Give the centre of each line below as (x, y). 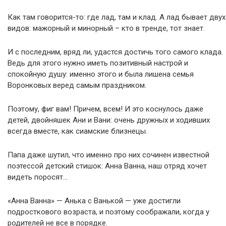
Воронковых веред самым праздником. (77, 85)
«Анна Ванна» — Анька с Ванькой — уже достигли (94, 201)
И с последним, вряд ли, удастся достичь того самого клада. (115, 52)
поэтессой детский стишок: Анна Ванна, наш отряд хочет (107, 166)
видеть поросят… (38, 177)
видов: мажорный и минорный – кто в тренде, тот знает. (106, 28)
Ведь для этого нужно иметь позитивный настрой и (98, 63)
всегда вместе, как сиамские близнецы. (77, 131)
